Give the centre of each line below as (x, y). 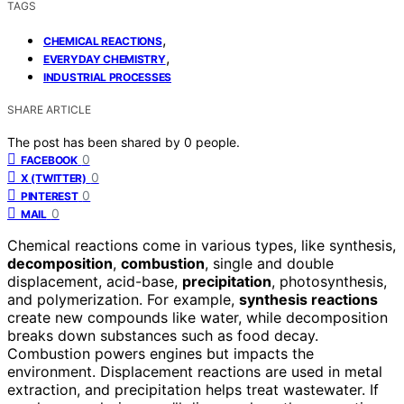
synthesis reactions (308, 299)
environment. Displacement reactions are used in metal (195, 371)
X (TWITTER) (54, 178)
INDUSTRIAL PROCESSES (107, 77)
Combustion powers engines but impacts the (161, 353)
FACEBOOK (49, 160)
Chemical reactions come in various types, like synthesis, (202, 245)
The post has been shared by (96, 142)
